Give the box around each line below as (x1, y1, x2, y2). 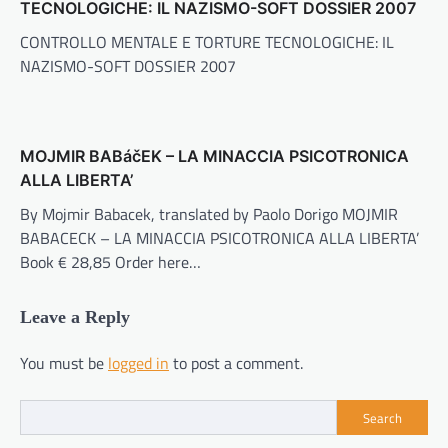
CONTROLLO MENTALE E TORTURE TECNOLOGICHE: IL (20, 30, 394, 55)
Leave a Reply (20, 307, 130, 328)
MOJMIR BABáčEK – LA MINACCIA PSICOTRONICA (20, 146, 409, 167)
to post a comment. (169, 351, 303, 376)
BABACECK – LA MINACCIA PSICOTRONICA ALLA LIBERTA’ (20, 226, 419, 251)
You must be (20, 351, 108, 376)
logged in (108, 351, 169, 376)
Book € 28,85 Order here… (20, 250, 201, 275)
